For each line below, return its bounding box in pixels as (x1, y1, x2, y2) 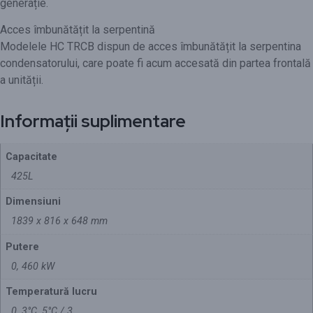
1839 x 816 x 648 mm (11, 215, 108, 228)
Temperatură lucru (6, 286, 98, 298)
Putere (6, 240, 40, 253)
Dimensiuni (6, 196, 61, 208)
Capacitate (6, 150, 58, 163)
